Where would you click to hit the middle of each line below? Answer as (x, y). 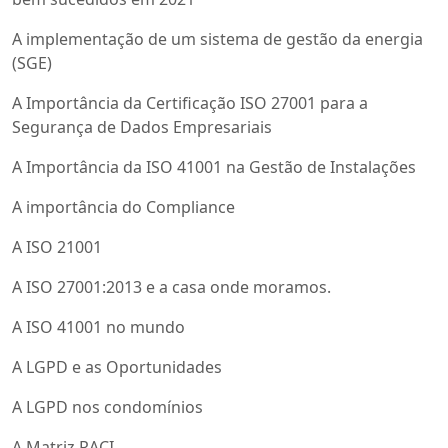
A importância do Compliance (123, 207)
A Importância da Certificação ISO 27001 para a (190, 103)
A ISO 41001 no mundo (98, 327)
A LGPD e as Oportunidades (117, 367)
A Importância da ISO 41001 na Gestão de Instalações (214, 167)
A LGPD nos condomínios (107, 407)
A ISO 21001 (57, 247)
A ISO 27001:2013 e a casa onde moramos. (171, 287)
